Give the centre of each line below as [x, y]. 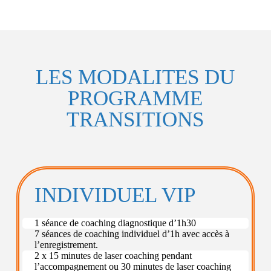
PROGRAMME [135, 99]
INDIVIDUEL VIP [115, 195]
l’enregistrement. [66, 245]
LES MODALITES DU [135, 77]
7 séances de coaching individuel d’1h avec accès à [132, 234]
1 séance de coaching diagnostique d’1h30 [115, 223]
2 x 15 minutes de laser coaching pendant [113, 256]
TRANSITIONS [135, 120]
